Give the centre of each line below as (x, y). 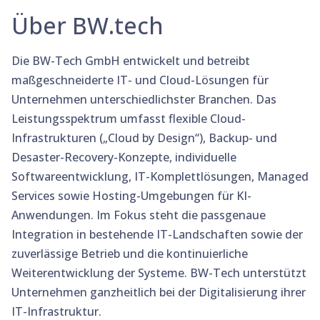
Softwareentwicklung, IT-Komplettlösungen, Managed (160, 177)
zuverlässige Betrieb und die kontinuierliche (130, 254)
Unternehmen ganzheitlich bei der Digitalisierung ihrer (159, 292)
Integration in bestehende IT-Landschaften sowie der (157, 235)
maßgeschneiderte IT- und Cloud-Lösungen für (140, 80)
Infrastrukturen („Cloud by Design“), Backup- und (144, 138)
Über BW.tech (87, 26)
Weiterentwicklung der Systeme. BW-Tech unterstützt (159, 273)
